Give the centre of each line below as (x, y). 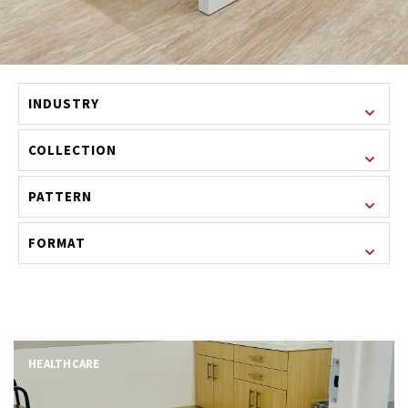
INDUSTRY (64, 104)
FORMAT (57, 243)
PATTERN (61, 197)
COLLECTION (73, 150)
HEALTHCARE (64, 364)
